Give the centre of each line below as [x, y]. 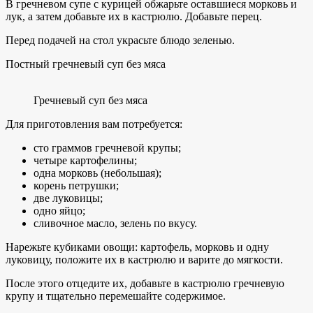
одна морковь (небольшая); [97, 173]
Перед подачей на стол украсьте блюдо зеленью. [120, 40]
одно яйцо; [59, 210]
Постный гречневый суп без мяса [86, 64]
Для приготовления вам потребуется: [94, 124]
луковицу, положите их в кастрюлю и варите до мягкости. [144, 259]
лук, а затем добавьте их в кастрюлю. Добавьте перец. [134, 16]
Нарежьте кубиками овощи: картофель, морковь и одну [137, 247]
